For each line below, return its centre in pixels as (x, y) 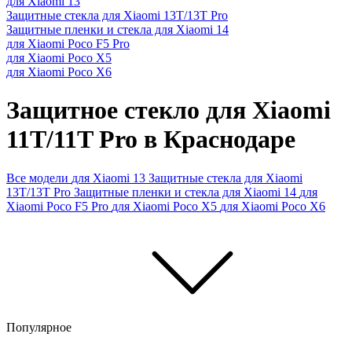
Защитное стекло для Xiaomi (169, 110)
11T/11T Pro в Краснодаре (151, 139)
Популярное (40, 327)
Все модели (39, 178)
